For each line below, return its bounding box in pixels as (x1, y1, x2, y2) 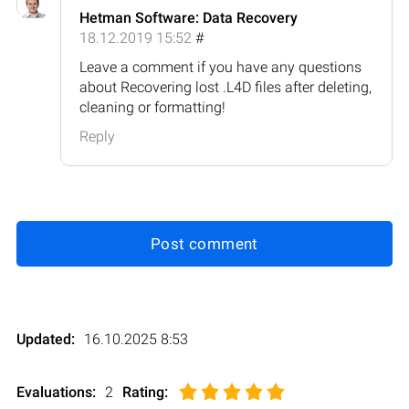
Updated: (16, 330, 75, 348)
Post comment (151, 234, 258, 253)
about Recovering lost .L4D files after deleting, (79, 78, 372, 96)
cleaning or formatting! (79, 98, 225, 116)
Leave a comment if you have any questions (79, 58, 362, 76)
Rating (122, 383, 164, 401)
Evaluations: (16, 383, 96, 401)
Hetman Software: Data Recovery (79, 8, 298, 26)
